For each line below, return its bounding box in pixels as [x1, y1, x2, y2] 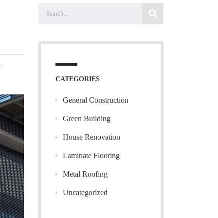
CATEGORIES [55, 75, 100, 83]
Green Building [62, 114, 110, 123]
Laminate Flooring [62, 151, 120, 160]
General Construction [62, 96, 128, 104]
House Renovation [62, 133, 120, 141]
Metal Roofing [62, 170, 108, 178]
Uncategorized [62, 188, 108, 197]
